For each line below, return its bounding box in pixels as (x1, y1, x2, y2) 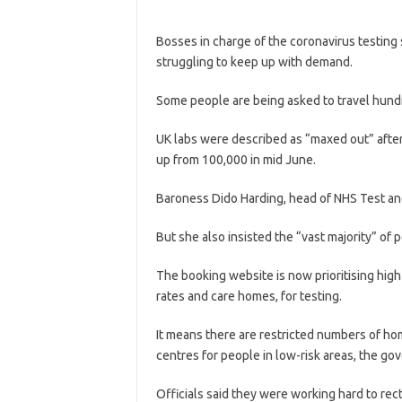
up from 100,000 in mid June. (155, 152, 316, 167)
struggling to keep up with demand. (155, 54, 353, 69)
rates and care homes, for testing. (155, 288, 342, 303)
